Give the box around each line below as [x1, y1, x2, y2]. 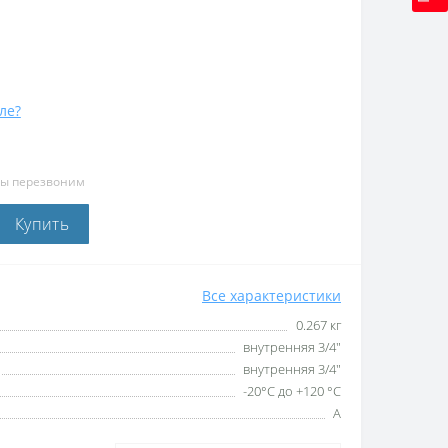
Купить [15, 212, 69, 235]
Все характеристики [202, 285, 341, 305]
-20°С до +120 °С [243, 381, 341, 400]
